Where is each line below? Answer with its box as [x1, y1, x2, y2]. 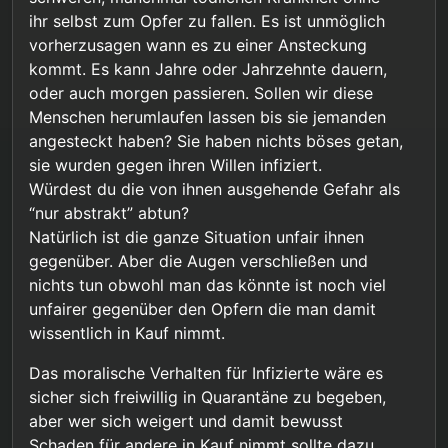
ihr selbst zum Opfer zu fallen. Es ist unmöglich [29, 11, 385, 32]
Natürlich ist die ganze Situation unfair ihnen [29, 227, 364, 248]
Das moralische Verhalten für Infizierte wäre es [29, 363, 383, 384]
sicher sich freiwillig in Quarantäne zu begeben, [29, 387, 386, 408]
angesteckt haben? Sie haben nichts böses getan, [29, 131, 403, 152]
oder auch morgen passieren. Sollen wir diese [29, 83, 373, 104]
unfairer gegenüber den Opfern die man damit [29, 299, 376, 320]
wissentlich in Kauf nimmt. [29, 323, 225, 344]
